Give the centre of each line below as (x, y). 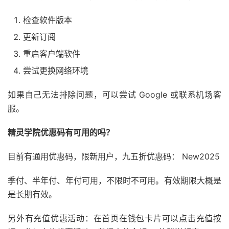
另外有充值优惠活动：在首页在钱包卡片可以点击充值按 (114, 218)
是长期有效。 (32, 194)
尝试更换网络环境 (56, 70)
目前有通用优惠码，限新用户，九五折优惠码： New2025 (114, 156)
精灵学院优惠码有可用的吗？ (61, 132)
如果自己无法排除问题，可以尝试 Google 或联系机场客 (114, 94)
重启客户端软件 (52, 53)
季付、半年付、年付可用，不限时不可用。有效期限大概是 (114, 180)
